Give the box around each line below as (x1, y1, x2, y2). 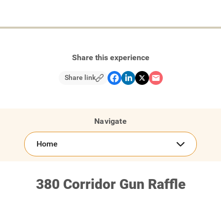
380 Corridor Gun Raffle (36, 176, 185, 192)
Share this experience (72, 52, 149, 62)
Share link (64, 74, 96, 82)
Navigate (94, 116, 127, 126)
